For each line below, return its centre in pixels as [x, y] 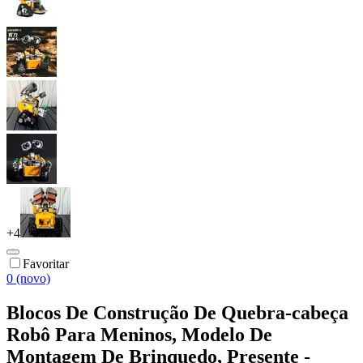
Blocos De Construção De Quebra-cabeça [177, 312]
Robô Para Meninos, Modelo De [139, 334]
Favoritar [46, 263]
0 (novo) [28, 278]
